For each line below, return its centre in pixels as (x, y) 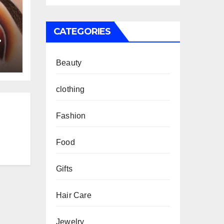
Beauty (69, 63)
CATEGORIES (82, 31)
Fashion (71, 116)
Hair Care (74, 195)
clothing (70, 89)
